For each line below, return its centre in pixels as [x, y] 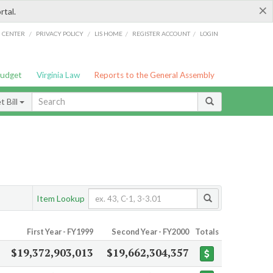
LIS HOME [109, 33]
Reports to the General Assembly [154, 75]
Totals [207, 232]
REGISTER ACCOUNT [161, 33]
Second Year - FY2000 [150, 232]
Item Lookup [61, 198]
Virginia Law [58, 75]
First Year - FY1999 [60, 232]
